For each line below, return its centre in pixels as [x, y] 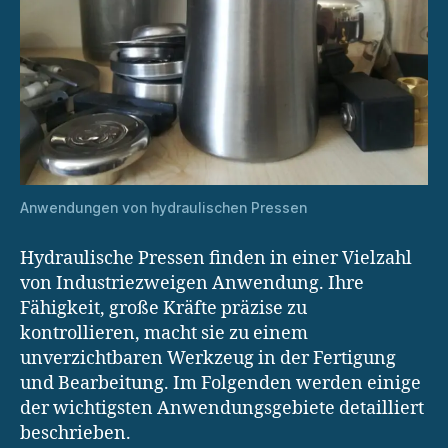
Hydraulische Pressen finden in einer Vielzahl [216, 259]
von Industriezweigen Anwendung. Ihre [192, 284]
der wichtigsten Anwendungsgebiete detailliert [222, 409]
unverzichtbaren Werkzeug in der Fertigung [208, 359]
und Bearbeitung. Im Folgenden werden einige [220, 384]
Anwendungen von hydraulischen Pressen [163, 208]
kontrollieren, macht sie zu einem [164, 334]
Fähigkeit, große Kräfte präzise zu [163, 309]
